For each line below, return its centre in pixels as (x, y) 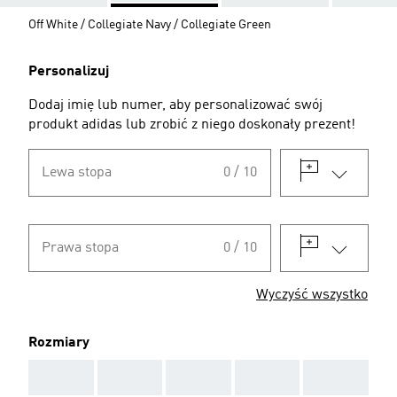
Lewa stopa (77, 172)
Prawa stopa (80, 248)
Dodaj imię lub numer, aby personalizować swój (175, 105)
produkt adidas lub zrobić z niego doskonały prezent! (192, 125)
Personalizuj (69, 71)
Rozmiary (59, 343)
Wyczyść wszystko (312, 295)
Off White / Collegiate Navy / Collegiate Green (150, 24)
